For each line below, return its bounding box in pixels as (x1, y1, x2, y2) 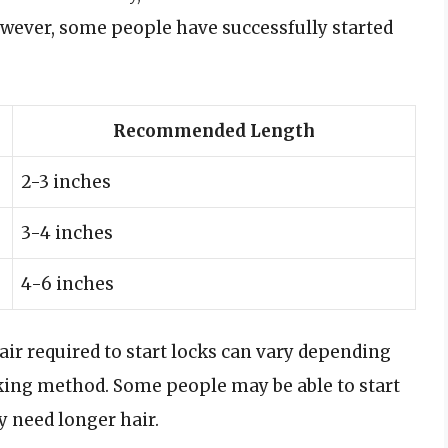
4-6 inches (21, 272, 114, 295)
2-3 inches (21, 170, 111, 193)
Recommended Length (113, 119, 315, 142)
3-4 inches (21, 221, 113, 244)
